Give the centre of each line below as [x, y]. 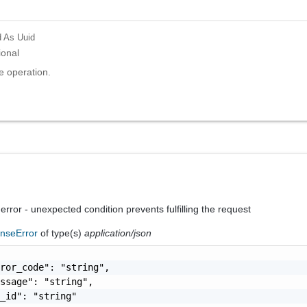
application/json [118, 233]
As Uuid [20, 37]
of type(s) [63, 233]
